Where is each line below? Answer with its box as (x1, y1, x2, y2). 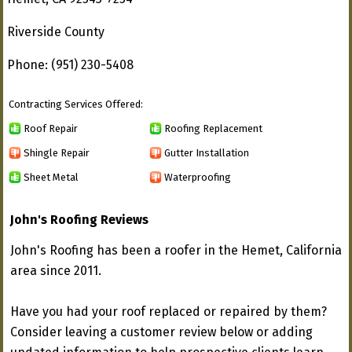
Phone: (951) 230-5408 (7, 57, 134, 72)
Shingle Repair (24, 146, 90, 159)
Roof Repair (24, 122, 78, 134)
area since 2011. (10, 263, 101, 278)
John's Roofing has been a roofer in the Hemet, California (10, 243, 342, 258)
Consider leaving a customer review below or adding (10, 324, 313, 339)
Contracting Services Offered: (9, 98, 143, 110)
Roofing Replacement (164, 122, 262, 134)
